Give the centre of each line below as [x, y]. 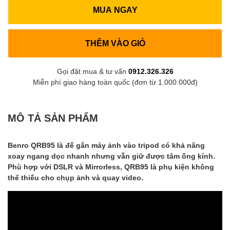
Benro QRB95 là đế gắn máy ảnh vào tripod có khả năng [106, 145]
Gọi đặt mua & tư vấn [92, 71]
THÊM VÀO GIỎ [115, 43]
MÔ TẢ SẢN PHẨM [53, 117]
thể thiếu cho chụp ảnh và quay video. [75, 177]
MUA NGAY [115, 10]
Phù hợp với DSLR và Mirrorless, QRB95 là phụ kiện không [111, 166]
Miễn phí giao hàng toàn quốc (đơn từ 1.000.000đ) [115, 82]
